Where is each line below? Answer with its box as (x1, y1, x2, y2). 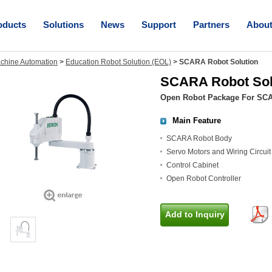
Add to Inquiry (165, 209, 225, 219)
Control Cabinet (166, 161, 219, 169)
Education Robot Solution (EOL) (66, 58, 171, 66)
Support (141, 19, 176, 30)
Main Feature (172, 116, 221, 125)
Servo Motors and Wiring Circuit (166, 148, 271, 156)
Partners (193, 19, 229, 30)
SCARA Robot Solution (179, 58, 258, 66)
